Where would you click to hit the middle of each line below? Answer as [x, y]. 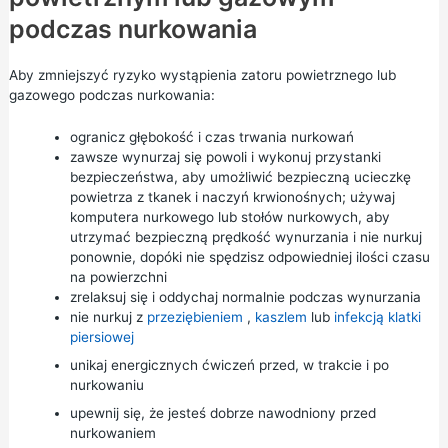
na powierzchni [118, 276]
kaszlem [280, 316]
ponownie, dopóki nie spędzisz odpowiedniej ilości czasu [249, 256]
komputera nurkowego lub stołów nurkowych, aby [229, 216]
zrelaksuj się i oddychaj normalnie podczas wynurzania [245, 296]
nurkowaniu [106, 384]
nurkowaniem [112, 432]
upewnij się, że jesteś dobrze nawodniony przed [222, 412]
